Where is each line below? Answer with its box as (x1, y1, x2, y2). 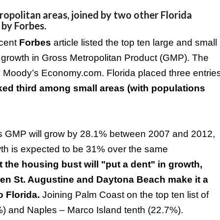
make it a (165, 174, 208, 185)
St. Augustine (14, 174, 74, 185)
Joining (40, 190, 75, 200)
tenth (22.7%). (122, 205, 183, 215)
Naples (27, 205, 57, 215)
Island (96, 205, 122, 215)
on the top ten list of (124, 190, 209, 200)
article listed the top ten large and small (51, 37, 217, 48)
